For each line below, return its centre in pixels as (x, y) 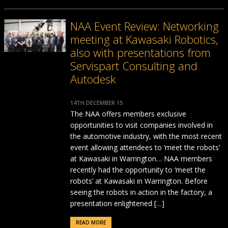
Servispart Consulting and (134, 66)
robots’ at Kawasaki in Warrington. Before (139, 181)
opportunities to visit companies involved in (141, 125)
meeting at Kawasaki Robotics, (144, 39)
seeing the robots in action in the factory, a (141, 192)
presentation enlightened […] (117, 203)
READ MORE (91, 222)
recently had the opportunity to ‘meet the (138, 170)
